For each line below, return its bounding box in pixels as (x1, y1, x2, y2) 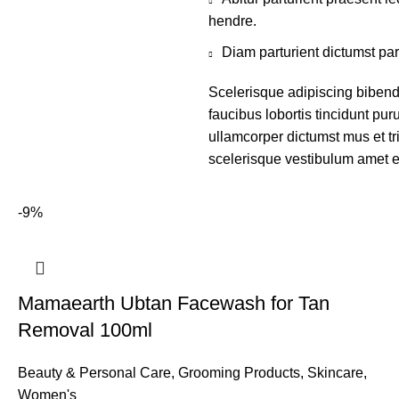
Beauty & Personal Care (18, 365, 171, 380)
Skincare (307, 365, 363, 380)
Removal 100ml (18, 319, 152, 341)
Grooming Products (178, 365, 300, 380)
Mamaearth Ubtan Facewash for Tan (18, 292, 330, 314)
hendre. (208, 13, 256, 28)
